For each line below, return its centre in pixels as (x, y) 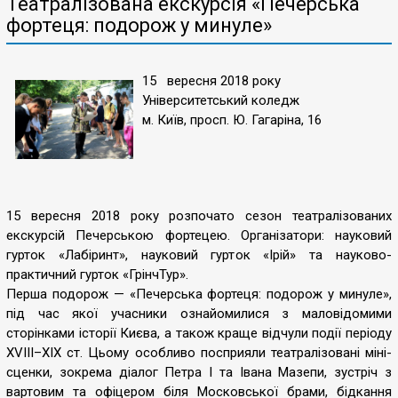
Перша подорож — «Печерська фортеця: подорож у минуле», (199, 294)
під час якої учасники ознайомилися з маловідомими (199, 314)
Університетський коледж (221, 100)
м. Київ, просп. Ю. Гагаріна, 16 (232, 120)
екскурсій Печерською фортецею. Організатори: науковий (199, 235)
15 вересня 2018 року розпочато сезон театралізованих (199, 216)
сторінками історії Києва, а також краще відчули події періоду (199, 333)
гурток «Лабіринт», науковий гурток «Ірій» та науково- (199, 255)
